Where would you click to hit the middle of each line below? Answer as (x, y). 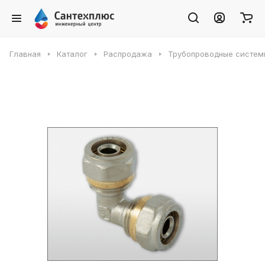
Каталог (72, 54)
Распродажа (128, 54)
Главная (25, 54)
